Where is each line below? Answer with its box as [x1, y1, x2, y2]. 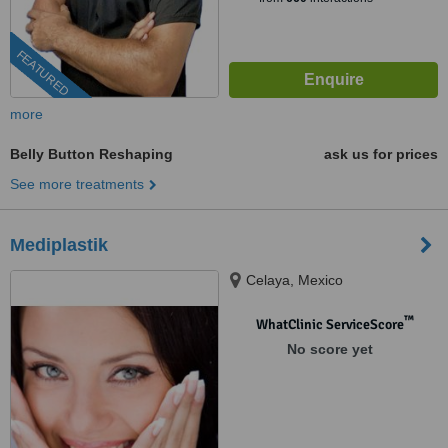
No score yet [286, 341, 373, 357]
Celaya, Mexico [246, 272, 343, 288]
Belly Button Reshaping [10, 146, 173, 162]
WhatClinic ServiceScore [255, 316, 404, 333]
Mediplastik [10, 235, 108, 255]
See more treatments [10, 176, 144, 192]
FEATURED [13, 47, 72, 100]
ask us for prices [324, 146, 438, 162]
